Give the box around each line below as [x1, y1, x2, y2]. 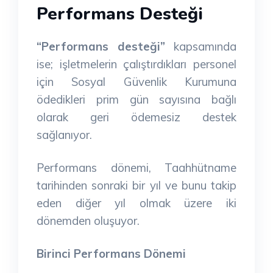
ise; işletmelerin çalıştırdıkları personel [37, 56, 236, 71]
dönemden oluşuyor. [37, 213, 140, 228]
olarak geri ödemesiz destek [37, 109, 236, 124]
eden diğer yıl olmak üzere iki [37, 195, 236, 210]
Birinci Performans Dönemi [37, 246, 186, 261]
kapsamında [165, 38, 236, 54]
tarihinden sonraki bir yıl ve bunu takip [37, 177, 236, 193]
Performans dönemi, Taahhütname [37, 160, 236, 175]
